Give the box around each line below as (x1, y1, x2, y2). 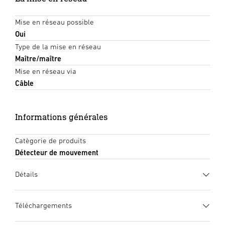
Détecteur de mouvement (15, 148, 98, 157)
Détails (15, 170, 38, 179)
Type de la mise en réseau (15, 42, 101, 51)
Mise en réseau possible (15, 18, 94, 27)
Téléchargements (15, 201, 72, 210)
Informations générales (15, 111, 108, 123)
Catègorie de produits (15, 136, 86, 145)
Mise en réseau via (15, 67, 76, 76)
